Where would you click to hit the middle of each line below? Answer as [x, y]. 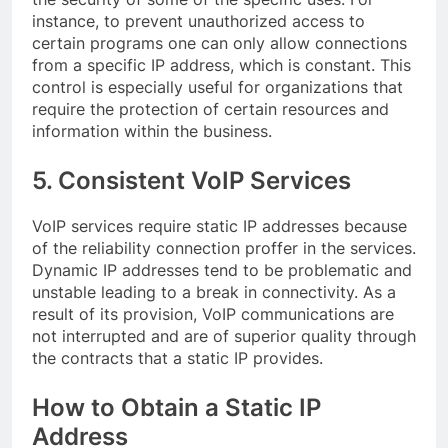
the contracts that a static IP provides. [177, 357]
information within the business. [152, 130]
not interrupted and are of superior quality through [224, 335]
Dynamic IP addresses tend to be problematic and [222, 269]
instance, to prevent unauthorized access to [198, 20]
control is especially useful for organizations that [217, 86]
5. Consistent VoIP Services [191, 180]
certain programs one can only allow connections [219, 42]
